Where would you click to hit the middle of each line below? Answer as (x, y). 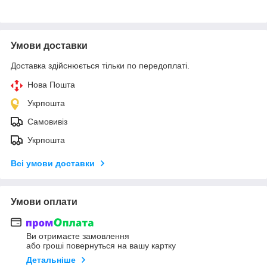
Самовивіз (47, 121)
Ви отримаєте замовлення (78, 236)
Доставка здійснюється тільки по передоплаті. (100, 65)
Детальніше (51, 260)
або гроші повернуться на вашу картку (101, 246)
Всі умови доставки (53, 163)
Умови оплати (44, 201)
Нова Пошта (51, 84)
